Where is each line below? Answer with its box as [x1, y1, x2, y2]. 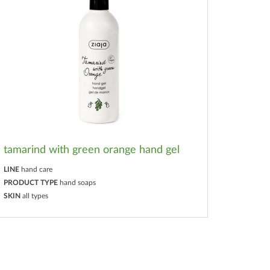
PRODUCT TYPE [4, 178, 58, 186]
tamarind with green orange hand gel [4, 144, 180, 155]
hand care [21, 165, 53, 173]
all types [22, 192, 49, 199]
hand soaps [60, 178, 96, 186]
